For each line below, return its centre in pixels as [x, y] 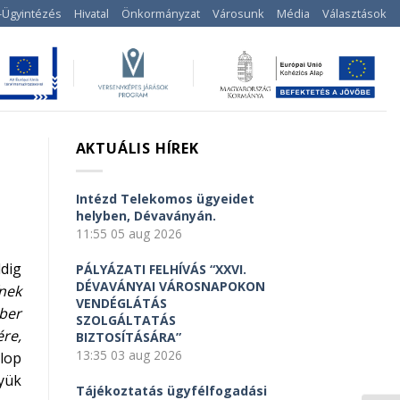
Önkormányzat [161, 13]
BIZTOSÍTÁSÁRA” [128, 337]
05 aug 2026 [146, 233]
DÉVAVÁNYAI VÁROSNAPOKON [170, 286]
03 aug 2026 [146, 354]
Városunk [238, 13]
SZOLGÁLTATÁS [125, 320]
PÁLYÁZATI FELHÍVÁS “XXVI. [161, 269]
